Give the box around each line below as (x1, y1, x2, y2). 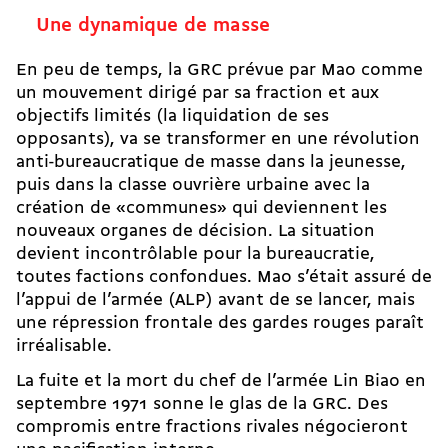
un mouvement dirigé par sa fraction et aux (16, 85, 379, 103)
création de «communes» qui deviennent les (16, 200, 387, 218)
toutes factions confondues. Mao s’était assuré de (16, 269, 432, 287)
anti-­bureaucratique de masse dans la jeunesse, (16, 154, 406, 172)
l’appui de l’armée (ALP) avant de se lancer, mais (16, 292, 415, 310)
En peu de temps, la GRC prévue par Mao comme (16, 62, 423, 80)
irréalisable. (16, 338, 112, 356)
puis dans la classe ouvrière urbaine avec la (16, 177, 370, 195)
